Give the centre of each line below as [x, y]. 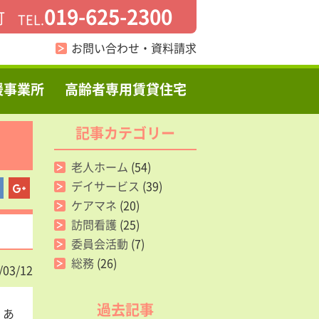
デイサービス [105, 186]
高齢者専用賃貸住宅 [125, 89]
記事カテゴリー [125, 133]
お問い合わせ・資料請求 [134, 48]
